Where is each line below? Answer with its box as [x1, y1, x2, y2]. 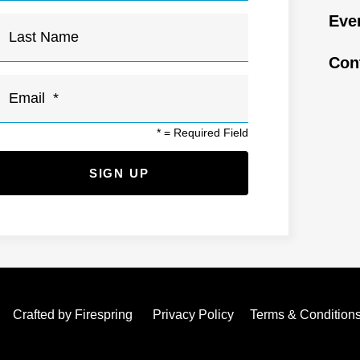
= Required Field [161, 126, 249, 140]
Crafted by [13, 308, 75, 322]
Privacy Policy [153, 308, 234, 322]
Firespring [75, 308, 133, 322]
